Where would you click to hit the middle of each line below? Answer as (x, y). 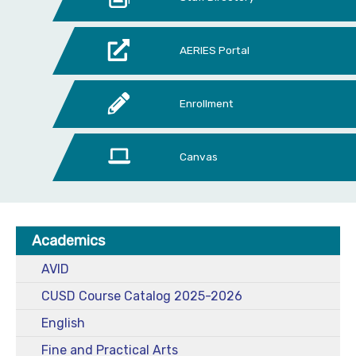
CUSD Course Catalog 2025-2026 (142, 296)
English (63, 323)
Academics (68, 240)
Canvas (198, 156)
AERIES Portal (214, 50)
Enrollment (206, 103)
